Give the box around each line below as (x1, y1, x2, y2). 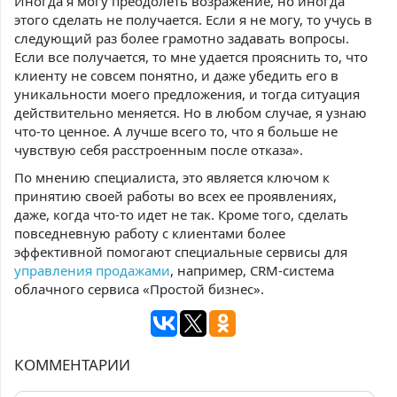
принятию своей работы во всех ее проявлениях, (14, 187, 337, 205)
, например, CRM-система (170, 261, 334, 279)
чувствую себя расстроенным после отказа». (14, 141, 303, 159)
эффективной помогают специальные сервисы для (14, 243, 347, 261)
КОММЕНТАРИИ (14, 354, 130, 375)
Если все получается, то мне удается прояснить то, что (14, 48, 368, 66)
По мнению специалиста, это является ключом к (14, 168, 330, 186)
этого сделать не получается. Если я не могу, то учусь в (14, 11, 372, 28)
